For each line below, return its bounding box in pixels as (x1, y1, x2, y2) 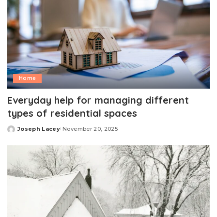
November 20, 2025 (62, 125, 118, 133)
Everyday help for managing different (7, 94, 189, 107)
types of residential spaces (7, 107, 137, 120)
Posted (7, 129, 30, 136)
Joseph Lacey (17, 125, 61, 133)
